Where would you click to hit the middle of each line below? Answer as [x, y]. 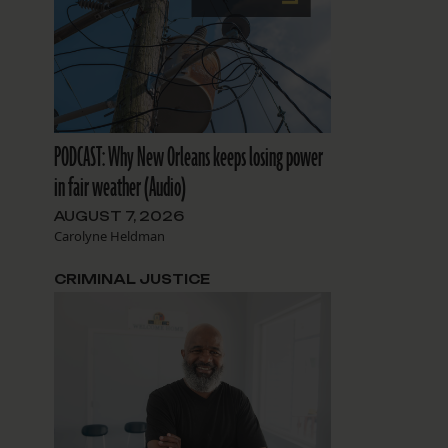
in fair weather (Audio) [119, 188]
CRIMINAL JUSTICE [131, 279]
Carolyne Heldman [109, 236]
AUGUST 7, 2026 [118, 216]
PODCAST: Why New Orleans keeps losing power [188, 158]
